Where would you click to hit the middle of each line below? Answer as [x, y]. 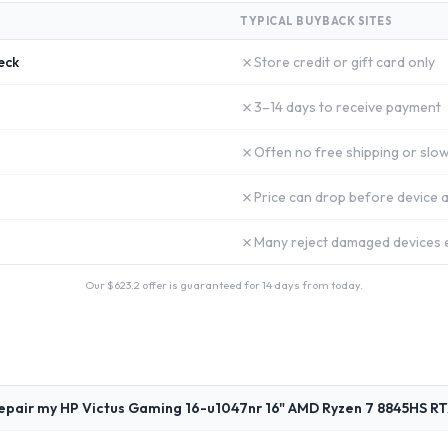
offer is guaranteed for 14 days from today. [251, 285]
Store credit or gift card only [344, 62]
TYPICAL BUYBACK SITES [316, 21]
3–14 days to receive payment [347, 107]
